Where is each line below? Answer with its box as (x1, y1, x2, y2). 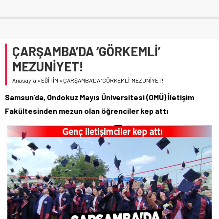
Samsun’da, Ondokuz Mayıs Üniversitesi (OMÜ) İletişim (5, 92, 194, 102)
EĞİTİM (41, 76, 58, 84)
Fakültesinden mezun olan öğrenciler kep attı (5, 106, 168, 115)
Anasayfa (12, 76, 36, 84)
